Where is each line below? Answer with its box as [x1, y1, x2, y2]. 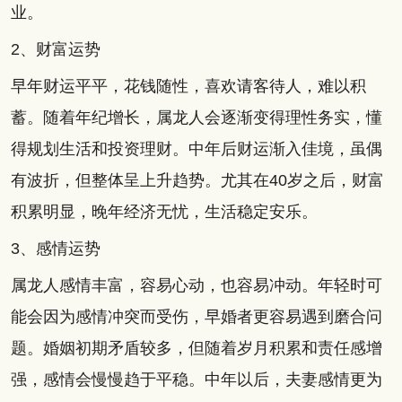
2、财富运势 [10, 39, 100, 58]
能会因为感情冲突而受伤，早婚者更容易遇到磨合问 [10, 307, 382, 326]
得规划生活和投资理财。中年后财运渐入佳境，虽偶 [10, 139, 382, 158]
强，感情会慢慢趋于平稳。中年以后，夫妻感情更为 [10, 370, 382, 389]
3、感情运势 [10, 239, 100, 258]
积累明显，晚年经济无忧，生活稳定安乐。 [10, 202, 318, 221]
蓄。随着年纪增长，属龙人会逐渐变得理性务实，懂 [10, 108, 382, 127]
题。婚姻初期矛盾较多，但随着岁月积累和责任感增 [10, 338, 382, 357]
